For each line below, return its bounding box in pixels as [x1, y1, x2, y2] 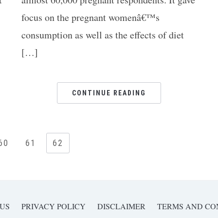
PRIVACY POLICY [21, 201, 86, 211]
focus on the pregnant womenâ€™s [21, 11, 160, 24]
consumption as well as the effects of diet [21, 28, 184, 41]
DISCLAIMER [97, 201, 145, 211]
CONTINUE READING [72, 89, 146, 97]
